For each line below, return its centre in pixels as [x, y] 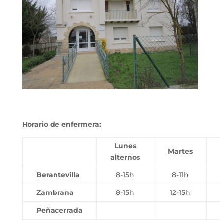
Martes [180, 151]
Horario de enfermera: [62, 124]
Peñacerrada [59, 210]
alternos [125, 157]
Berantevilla [57, 175]
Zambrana [54, 192]
